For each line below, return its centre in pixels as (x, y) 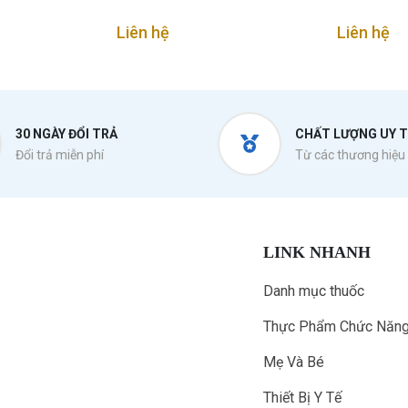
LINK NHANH (317, 252)
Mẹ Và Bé (294, 362)
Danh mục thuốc (314, 291)
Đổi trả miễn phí (59, 155)
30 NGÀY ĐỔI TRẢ (66, 134)
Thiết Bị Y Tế (302, 398)
